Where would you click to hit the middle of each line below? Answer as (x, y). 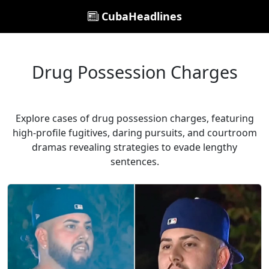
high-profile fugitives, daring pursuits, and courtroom (134, 133)
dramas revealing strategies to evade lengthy (134, 147)
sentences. (134, 162)
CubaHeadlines (140, 16)
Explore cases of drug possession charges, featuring (134, 118)
